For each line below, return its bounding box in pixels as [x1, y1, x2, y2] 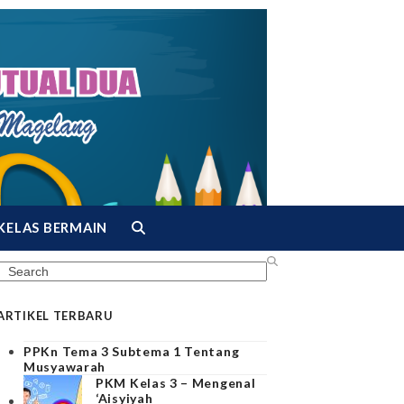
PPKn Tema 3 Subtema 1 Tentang [23, 343, 240, 359]
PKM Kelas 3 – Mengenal [96, 374, 256, 390]
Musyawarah [23, 358, 106, 374]
